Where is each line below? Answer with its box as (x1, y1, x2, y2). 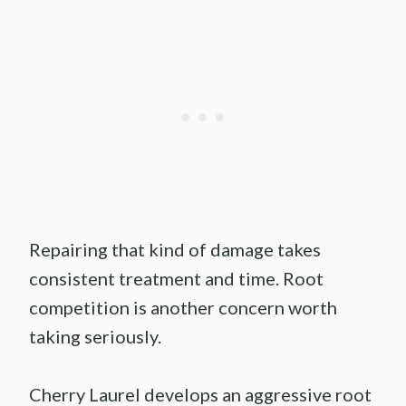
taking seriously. (29, 325, 161, 348)
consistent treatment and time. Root (29, 267, 324, 290)
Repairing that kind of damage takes (29, 238, 321, 261)
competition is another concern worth (29, 296, 337, 319)
